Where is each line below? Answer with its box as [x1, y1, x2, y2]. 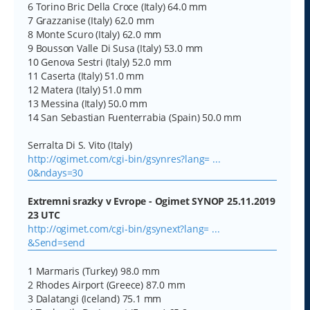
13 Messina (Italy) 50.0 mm [28, 96, 147, 110]
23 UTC [28, 208, 60, 221]
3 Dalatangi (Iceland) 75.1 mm [28, 291, 162, 305]
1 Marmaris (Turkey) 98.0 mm [28, 264, 160, 277]
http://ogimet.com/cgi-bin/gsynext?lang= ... [28, 221, 220, 235]
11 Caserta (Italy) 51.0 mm [28, 69, 144, 82]
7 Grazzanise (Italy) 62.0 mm [28, 13, 154, 27]
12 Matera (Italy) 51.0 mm [28, 82, 142, 96]
